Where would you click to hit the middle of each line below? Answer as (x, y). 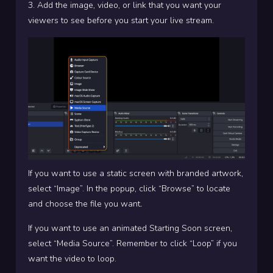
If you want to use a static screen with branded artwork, (136, 173)
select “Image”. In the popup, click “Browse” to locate (129, 188)
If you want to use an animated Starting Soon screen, (130, 228)
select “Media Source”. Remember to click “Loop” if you (133, 243)
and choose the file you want (84, 204)
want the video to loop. (72, 258)
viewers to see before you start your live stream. (121, 21)
